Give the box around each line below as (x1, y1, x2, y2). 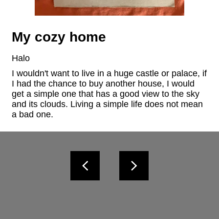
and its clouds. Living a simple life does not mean (12, 99, 203, 109)
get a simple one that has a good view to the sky (12, 89, 199, 99)
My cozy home (12, 29, 106, 44)
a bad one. (12, 109, 53, 120)
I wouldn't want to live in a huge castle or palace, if (12, 68, 207, 79)
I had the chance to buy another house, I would (12, 79, 195, 89)
